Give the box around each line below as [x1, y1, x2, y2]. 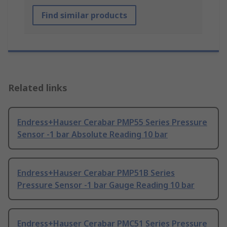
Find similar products [42, 10, 127, 21]
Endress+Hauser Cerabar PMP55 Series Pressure [17, 117, 207, 128]
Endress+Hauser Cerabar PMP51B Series [17, 167, 175, 179]
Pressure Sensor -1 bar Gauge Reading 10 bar [17, 179, 195, 191]
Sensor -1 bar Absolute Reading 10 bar [17, 129, 168, 140]
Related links [8, 82, 67, 94]
